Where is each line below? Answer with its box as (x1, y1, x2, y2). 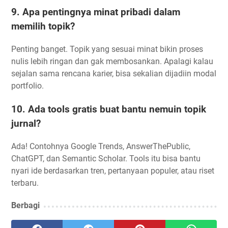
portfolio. (11, 80, 44, 91)
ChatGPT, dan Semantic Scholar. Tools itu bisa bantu (11, 153, 201, 163)
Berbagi (11, 200, 40, 210)
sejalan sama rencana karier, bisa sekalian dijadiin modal (11, 68, 216, 78)
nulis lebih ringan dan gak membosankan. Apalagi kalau (11, 56, 213, 66)
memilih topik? (11, 21, 75, 33)
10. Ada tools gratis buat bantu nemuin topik (11, 103, 206, 115)
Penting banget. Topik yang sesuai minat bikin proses (11, 44, 203, 54)
